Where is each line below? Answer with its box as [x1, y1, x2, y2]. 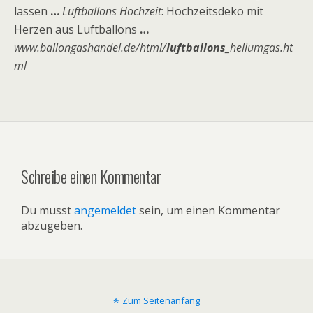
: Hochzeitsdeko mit [161, 3, 263, 19]
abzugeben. [21, 217, 82, 233]
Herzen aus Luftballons [14, 22, 140, 37]
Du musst [21, 202, 74, 218]
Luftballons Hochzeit [62, 3, 161, 19]
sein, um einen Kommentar [136, 202, 280, 218]
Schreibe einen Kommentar [21, 163, 161, 189]
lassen [14, 3, 50, 19]
